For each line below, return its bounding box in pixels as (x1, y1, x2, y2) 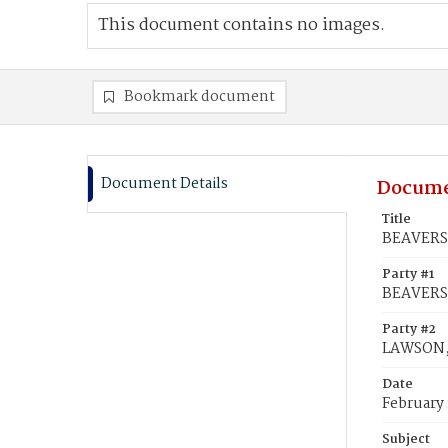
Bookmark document (124, 85, 275, 109)
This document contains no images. (98, 12, 385, 39)
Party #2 (382, 319, 436, 340)
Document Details (101, 172, 228, 196)
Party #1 (382, 264, 434, 285)
